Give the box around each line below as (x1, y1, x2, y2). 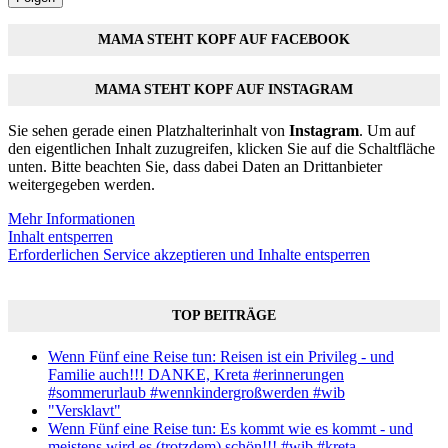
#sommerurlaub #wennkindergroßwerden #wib (48, 383, 345, 401)
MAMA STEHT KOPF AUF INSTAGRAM (95, 81, 353, 97)
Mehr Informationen (8, 209, 135, 227)
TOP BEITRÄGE (172, 307, 276, 323)
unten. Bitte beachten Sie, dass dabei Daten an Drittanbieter (8, 157, 382, 175)
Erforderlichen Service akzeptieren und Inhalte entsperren (8, 245, 370, 263)
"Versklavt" (48, 401, 121, 419)
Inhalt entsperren (8, 227, 113, 245)
